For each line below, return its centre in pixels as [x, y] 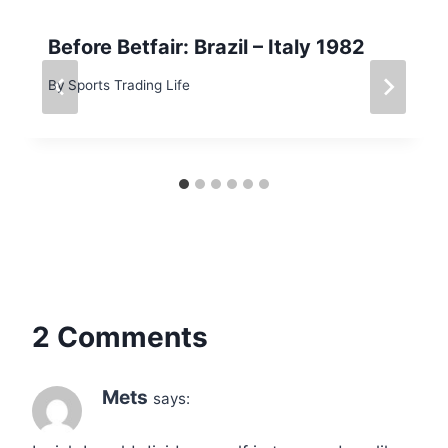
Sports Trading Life [129, 85]
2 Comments [120, 337]
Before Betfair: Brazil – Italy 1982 [206, 46]
